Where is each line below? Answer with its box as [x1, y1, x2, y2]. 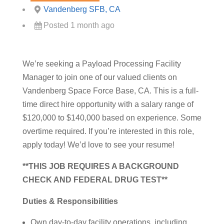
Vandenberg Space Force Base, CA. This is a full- [22, 86, 198, 95]
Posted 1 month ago [43, 21, 114, 29]
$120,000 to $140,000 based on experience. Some [22, 113, 201, 122]
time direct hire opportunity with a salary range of [22, 100, 193, 108]
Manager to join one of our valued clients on [22, 73, 177, 81]
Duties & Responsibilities [22, 197, 118, 205]
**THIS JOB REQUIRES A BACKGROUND [22, 162, 179, 170]
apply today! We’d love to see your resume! [22, 140, 174, 149]
